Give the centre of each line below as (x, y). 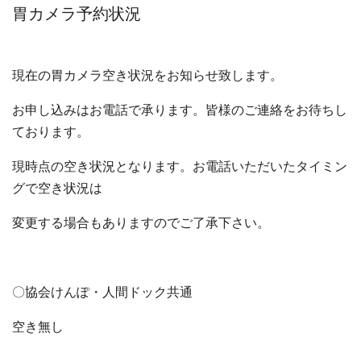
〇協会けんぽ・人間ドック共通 (102, 292)
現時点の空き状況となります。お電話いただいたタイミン (180, 166)
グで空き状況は (57, 188)
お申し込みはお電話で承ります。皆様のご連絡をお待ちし (180, 110)
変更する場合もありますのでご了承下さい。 (141, 222)
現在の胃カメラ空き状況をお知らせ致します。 (147, 75)
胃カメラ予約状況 (77, 14)
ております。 (51, 131)
